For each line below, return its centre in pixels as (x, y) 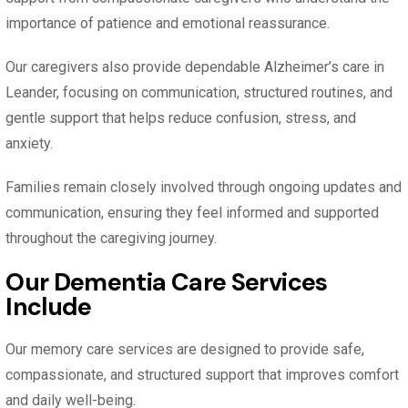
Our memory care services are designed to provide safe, (185, 350)
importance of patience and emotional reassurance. (168, 24)
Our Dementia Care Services (167, 282)
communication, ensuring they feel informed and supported (193, 213)
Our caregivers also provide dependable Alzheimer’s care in (195, 67)
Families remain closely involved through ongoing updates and (204, 188)
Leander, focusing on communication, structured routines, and (199, 93)
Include (49, 307)
